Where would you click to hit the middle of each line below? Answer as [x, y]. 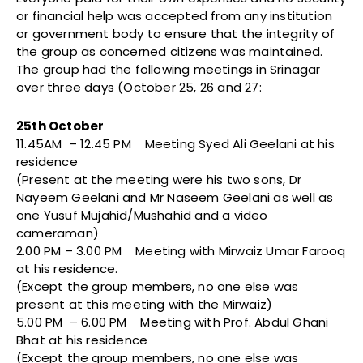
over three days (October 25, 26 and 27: [139, 88]
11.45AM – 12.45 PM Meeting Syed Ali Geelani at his [175, 144]
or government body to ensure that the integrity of [176, 34]
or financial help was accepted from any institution [175, 16]
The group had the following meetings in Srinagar [169, 70]
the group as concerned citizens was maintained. [170, 52]
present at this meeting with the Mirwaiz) [145, 305]
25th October [60, 126]
